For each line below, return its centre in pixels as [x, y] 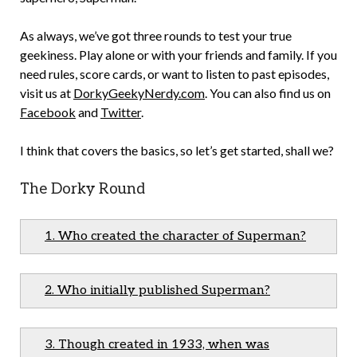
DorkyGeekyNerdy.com [139, 93]
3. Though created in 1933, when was [157, 345]
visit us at [47, 93]
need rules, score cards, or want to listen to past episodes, [175, 74]
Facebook [48, 112]
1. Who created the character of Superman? [175, 236]
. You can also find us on [268, 93]
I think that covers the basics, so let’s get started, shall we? [177, 150]
